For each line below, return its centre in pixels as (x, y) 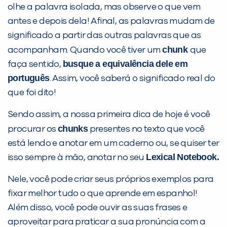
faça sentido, (35, 65)
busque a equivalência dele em (125, 64)
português (29, 78)
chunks (73, 129)
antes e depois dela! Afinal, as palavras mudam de (111, 22)
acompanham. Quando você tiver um (85, 50)
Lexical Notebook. (183, 157)
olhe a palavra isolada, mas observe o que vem (104, 7)
